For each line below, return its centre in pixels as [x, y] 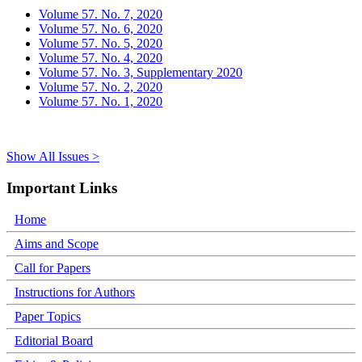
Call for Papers [53, 267]
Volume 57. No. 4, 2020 [101, 58]
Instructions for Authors [75, 292]
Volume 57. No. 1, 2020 [101, 102]
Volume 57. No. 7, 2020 [101, 15]
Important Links [62, 187]
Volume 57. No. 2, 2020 [101, 87]
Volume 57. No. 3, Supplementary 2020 [141, 73]
